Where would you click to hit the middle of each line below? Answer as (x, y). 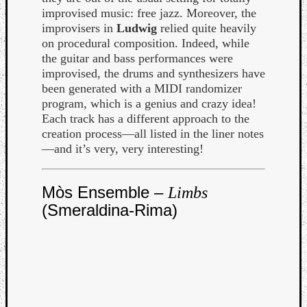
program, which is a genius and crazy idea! (149, 104)
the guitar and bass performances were (137, 59)
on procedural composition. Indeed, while (146, 44)
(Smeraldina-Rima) (110, 210)
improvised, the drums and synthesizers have (153, 74)
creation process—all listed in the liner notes (153, 134)
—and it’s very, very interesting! (123, 149)
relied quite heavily (207, 28)
